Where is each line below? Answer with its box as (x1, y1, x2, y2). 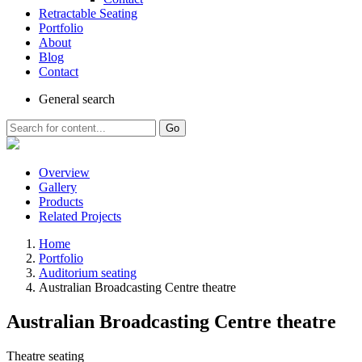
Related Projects (39, 209, 121, 223)
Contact (39, 65, 78, 78)
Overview (39, 166, 90, 179)
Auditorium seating (39, 266, 137, 280)
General (39, 92, 79, 106)
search (79, 92, 115, 106)
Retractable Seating (39, 6, 137, 20)
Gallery (39, 180, 77, 194)
